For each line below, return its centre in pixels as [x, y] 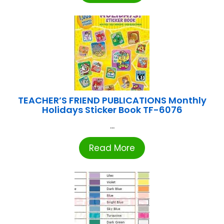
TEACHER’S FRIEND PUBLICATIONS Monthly [112, 100]
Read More [112, 148]
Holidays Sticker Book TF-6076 [112, 110]
